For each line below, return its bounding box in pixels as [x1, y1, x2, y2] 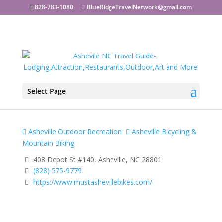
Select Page [27, 86, 66, 96]
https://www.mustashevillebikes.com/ [33, 177, 152, 187]
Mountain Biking [22, 138, 74, 148]
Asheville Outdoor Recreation [26, 127, 122, 136]
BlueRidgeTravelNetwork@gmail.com [86, 3, 192, 11]
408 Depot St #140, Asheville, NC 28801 [31, 154, 162, 164]
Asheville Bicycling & [129, 127, 197, 136]
